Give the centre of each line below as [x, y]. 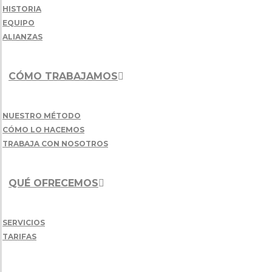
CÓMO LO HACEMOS [43, 130]
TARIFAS [19, 236]
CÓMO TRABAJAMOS [63, 76]
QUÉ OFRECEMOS [53, 183]
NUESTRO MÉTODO [42, 116]
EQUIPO [19, 23]
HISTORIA [22, 9]
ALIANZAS [22, 37]
